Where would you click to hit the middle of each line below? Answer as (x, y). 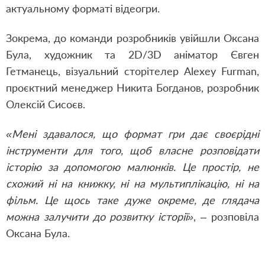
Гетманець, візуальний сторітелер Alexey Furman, (132, 71)
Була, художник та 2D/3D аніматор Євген (132, 54)
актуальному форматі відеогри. (83, 8)
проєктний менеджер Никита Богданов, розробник (132, 88)
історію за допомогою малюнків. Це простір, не (132, 167)
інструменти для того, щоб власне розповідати (132, 150)
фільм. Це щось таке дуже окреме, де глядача (132, 200)
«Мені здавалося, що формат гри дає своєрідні (132, 134)
